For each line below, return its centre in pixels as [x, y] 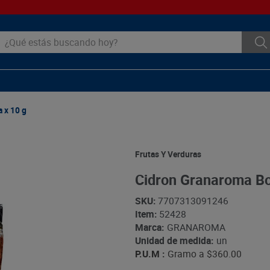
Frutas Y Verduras [168, 154]
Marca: [149, 228]
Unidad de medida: [174, 241]
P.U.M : [149, 254]
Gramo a [186, 254]
